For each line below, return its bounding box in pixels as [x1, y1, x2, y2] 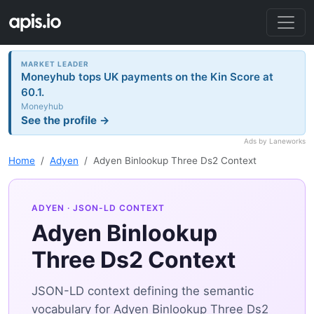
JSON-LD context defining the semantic [32, 284, 254, 299]
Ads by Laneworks [244, 137, 306, 146]
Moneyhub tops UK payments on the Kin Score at [21, 69, 274, 83]
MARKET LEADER [21, 59, 90, 68]
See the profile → [21, 113, 111, 127]
